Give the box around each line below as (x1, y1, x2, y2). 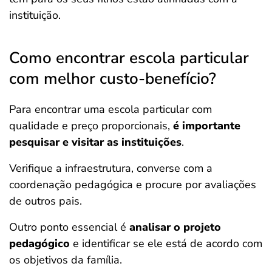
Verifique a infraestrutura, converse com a (9, 161, 212, 175)
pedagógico (9, 236, 70, 251)
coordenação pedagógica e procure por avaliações (9, 177, 256, 192)
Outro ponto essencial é (9, 220, 129, 234)
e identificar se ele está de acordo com (70, 236, 262, 251)
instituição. (9, 8, 61, 22)
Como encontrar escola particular (9, 47, 249, 69)
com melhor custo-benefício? (9, 68, 216, 89)
